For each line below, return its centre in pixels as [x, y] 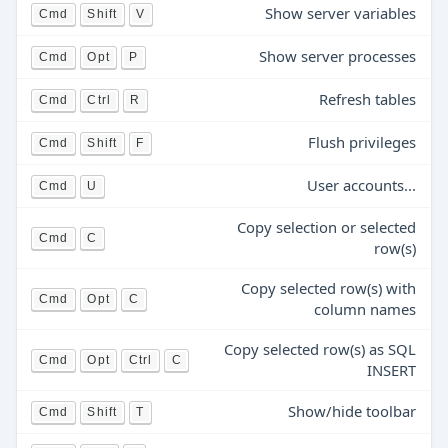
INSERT [392, 370]
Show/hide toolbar [352, 411]
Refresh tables [368, 99]
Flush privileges [362, 142]
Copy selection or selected [327, 227]
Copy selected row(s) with [329, 288]
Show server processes [338, 56]
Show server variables [341, 13]
